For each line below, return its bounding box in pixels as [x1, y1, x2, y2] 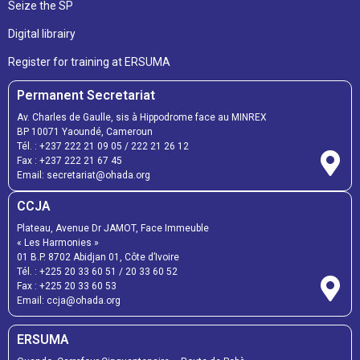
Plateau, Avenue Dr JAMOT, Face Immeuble [17, 222, 209, 234]
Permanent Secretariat [17, 87, 155, 103]
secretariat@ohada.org [47, 169, 150, 181]
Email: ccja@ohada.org [17, 294, 121, 306]
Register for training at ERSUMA [8, 55, 170, 68]
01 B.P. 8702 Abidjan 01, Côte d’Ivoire [17, 251, 179, 263]
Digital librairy [8, 27, 76, 40]
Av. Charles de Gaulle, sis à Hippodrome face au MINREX [17, 111, 267, 123]
